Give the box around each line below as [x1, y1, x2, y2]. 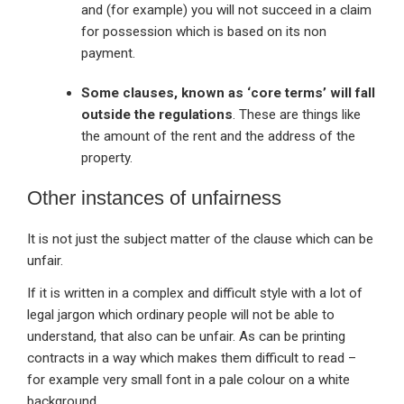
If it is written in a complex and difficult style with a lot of [27, 285, 363, 302]
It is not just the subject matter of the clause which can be [27, 231, 373, 248]
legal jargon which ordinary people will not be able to [27, 307, 335, 324]
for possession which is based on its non [81, 23, 326, 41]
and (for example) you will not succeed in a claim [81, 2, 372, 19]
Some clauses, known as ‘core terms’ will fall [81, 85, 375, 102]
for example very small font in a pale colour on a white [27, 372, 350, 389]
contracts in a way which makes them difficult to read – [27, 350, 356, 367]
